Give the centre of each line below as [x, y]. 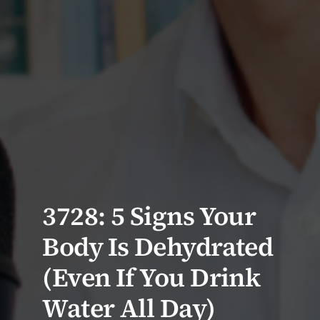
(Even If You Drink [151, 278]
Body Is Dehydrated [158, 247]
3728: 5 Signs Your [149, 216]
